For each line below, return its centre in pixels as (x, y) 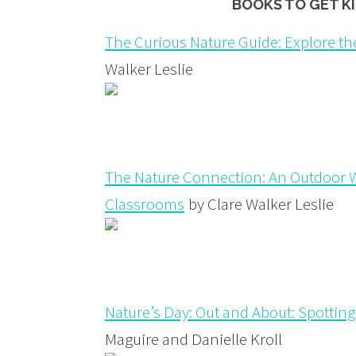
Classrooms (145, 203)
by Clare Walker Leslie (259, 203)
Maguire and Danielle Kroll (193, 339)
